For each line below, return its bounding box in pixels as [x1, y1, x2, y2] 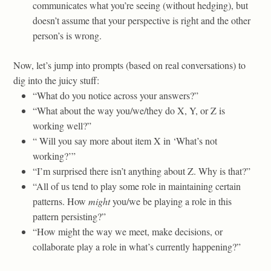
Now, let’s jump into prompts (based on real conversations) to [13, 58, 246, 71]
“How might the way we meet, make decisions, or [33, 224, 223, 238]
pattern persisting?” [33, 209, 106, 223]
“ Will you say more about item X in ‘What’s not [33, 134, 217, 147]
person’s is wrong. [33, 28, 102, 42]
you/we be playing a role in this [110, 194, 232, 207]
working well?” [33, 119, 91, 132]
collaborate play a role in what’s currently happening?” [33, 240, 241, 253]
